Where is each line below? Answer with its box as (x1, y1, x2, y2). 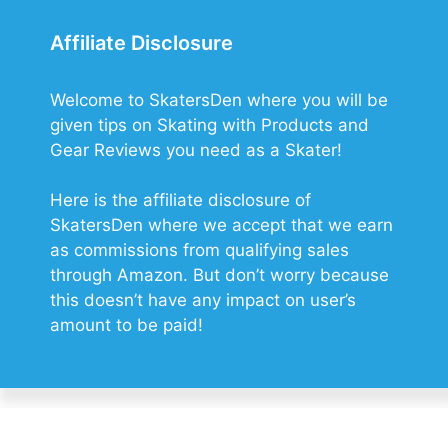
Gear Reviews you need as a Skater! (50, 139, 342, 160)
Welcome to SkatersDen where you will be (50, 89, 388, 110)
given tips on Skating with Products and (50, 114, 369, 135)
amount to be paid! (50, 315, 203, 336)
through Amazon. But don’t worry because (50, 265, 389, 286)
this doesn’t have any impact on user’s (50, 290, 356, 311)
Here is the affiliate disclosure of (50, 190, 311, 211)
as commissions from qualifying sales (50, 240, 349, 261)
